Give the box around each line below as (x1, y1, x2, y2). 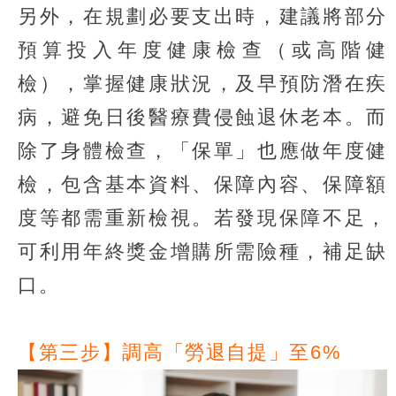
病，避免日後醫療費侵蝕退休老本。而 (18, 105, 387, 128)
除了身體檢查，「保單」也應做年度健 (18, 139, 387, 162)
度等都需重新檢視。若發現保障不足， (18, 206, 387, 229)
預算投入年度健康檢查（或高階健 (18, 38, 387, 61)
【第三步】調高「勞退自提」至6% (18, 340, 342, 363)
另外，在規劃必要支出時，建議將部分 (18, 4, 387, 27)
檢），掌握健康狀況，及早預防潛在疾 (18, 72, 387, 95)
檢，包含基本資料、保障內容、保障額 (18, 172, 387, 195)
